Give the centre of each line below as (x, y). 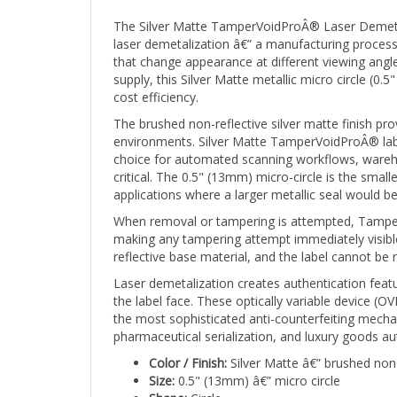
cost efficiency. (156, 82)
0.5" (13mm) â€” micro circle (257, 365)
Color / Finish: (188, 347)
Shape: (168, 383)
